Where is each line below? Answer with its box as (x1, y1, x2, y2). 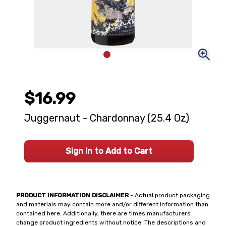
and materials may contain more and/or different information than (16, 201, 208, 208)
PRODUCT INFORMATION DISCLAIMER (16, 192, 129, 199)
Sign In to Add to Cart (66, 146, 152, 156)
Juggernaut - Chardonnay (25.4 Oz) (24, 112, 189, 124)
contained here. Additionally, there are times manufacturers (16, 210, 191, 217)
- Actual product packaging (129, 192, 210, 199)
